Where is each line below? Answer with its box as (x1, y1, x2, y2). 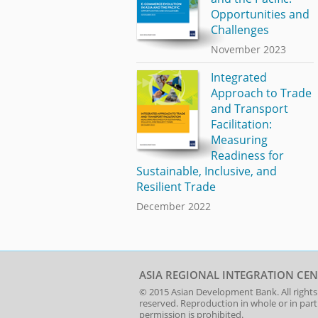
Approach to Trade (210, 85, 312, 102)
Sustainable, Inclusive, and (136, 163, 277, 180)
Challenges (210, 21, 269, 38)
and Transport (210, 101, 288, 117)
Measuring (210, 132, 268, 148)
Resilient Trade (136, 179, 216, 195)
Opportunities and (210, 6, 309, 22)
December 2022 (136, 199, 211, 214)
